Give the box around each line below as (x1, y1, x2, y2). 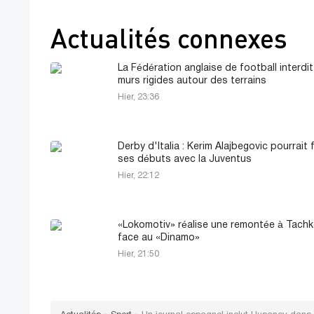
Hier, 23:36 (118, 93, 159, 101)
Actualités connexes (50, 21, 287, 54)
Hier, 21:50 (118, 250, 159, 258)
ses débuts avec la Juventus (118, 154, 252, 164)
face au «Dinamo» (118, 233, 200, 243)
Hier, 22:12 (118, 171, 159, 179)
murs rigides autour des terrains (118, 76, 266, 86)
